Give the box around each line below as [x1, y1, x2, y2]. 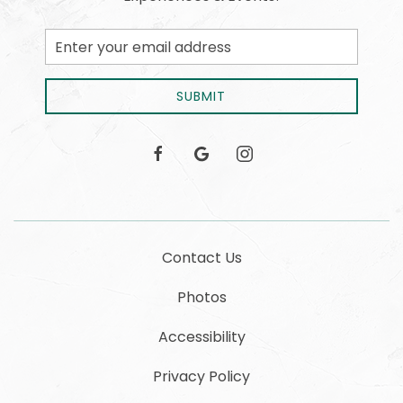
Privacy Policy [153, 366, 250, 387]
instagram [235, 143, 300, 162]
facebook [148, 143, 209, 162]
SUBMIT [176, 87, 227, 105]
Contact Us [161, 247, 242, 268]
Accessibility [157, 327, 246, 347]
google [192, 143, 235, 162]
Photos [176, 287, 227, 308]
